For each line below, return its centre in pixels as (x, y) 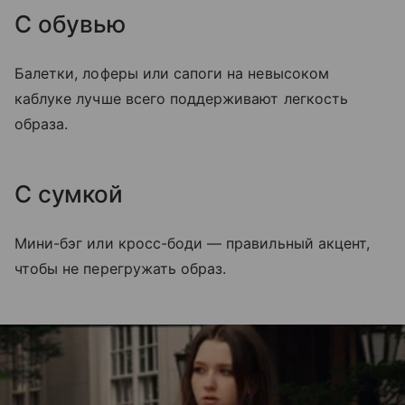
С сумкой (69, 194)
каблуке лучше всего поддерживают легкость (181, 99)
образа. (42, 124)
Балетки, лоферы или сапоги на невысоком (172, 74)
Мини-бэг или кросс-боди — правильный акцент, (193, 244)
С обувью (70, 24)
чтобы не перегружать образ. (121, 269)
